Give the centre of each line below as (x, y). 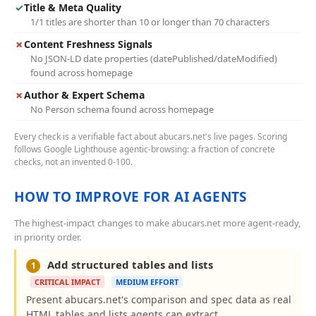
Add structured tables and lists (129, 265)
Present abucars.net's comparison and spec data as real (159, 299)
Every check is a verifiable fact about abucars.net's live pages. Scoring (151, 136)
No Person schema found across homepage (122, 109)
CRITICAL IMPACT (67, 282)
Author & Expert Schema (84, 95)
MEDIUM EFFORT (147, 282)
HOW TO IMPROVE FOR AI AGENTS (130, 197)
